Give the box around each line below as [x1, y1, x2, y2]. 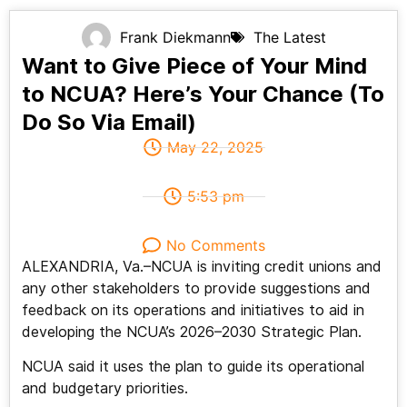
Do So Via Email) [21, 109, 196, 136]
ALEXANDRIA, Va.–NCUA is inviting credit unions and [21, 258, 382, 276]
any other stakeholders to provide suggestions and [21, 280, 371, 298]
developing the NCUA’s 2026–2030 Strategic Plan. [21, 323, 362, 342]
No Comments [165, 236, 265, 255]
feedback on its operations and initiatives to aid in [21, 302, 364, 320]
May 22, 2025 [167, 138, 263, 157]
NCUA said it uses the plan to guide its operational [21, 358, 364, 376]
